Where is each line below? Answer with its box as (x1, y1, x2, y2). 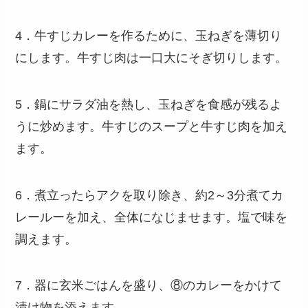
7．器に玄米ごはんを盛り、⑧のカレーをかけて (15, 278, 283, 293)
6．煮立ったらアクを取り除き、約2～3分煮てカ (15, 188, 284, 202)
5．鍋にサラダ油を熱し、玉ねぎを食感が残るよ (15, 97, 283, 111)
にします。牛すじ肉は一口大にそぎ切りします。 (15, 50, 288, 65)
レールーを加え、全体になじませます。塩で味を (15, 210, 288, 224)
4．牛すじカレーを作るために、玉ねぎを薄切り (15, 28, 283, 43)
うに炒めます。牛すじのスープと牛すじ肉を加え (15, 119, 288, 133)
